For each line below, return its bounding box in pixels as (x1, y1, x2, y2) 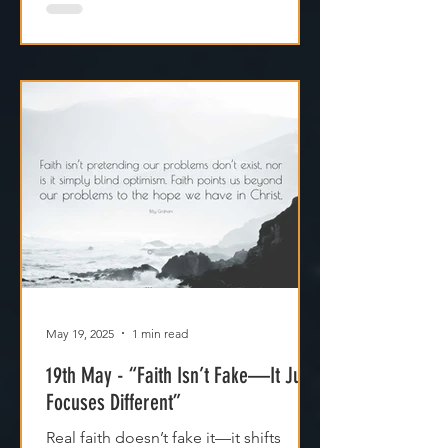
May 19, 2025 (46, 357, 114, 373)
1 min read (132, 357, 188, 373)
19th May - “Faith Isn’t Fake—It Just (46, 394, 315, 422)
